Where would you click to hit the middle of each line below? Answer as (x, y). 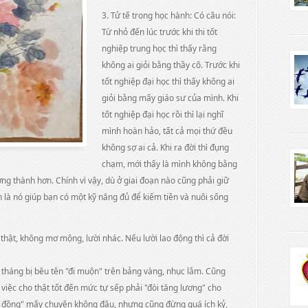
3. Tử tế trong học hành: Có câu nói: (169, 15)
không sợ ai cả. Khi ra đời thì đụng (165, 147)
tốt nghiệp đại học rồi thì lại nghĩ (163, 114)
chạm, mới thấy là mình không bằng (169, 164)
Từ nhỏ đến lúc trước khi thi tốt (159, 32)
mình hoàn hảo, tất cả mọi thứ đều (167, 131)
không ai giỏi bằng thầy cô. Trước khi (171, 65)
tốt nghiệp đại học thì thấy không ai (168, 81)
